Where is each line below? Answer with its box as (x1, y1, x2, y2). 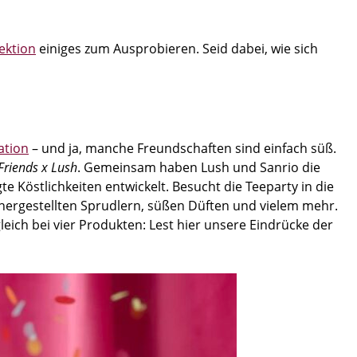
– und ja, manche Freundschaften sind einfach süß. (29, 139, 336, 157)
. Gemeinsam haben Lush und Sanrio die (77, 159, 320, 176)
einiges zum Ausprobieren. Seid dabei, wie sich (36, 40, 318, 57)
